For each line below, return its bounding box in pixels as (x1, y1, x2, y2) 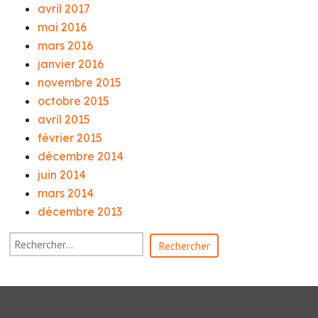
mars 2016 (38, 38, 94, 53)
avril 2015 (38, 112, 91, 126)
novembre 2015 (38, 75, 122, 89)
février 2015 (38, 131, 103, 145)
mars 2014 (38, 186, 94, 200)
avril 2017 (38, 1, 91, 16)
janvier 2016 (38, 57, 104, 71)
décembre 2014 (38, 149, 124, 163)
